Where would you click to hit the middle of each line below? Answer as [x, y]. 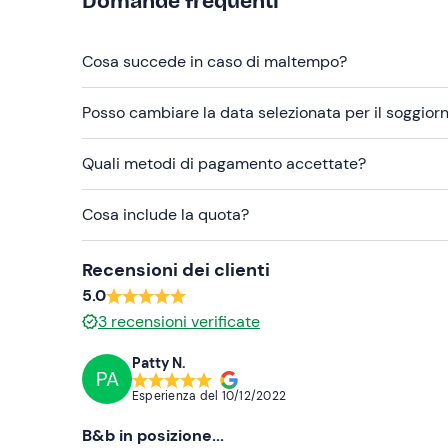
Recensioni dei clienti [176, 270]
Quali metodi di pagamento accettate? [224, 163]
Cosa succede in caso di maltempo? [214, 61]
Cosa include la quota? [165, 214]
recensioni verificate [185, 321]
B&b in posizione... [153, 435]
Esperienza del [177, 395]
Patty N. [159, 362]
